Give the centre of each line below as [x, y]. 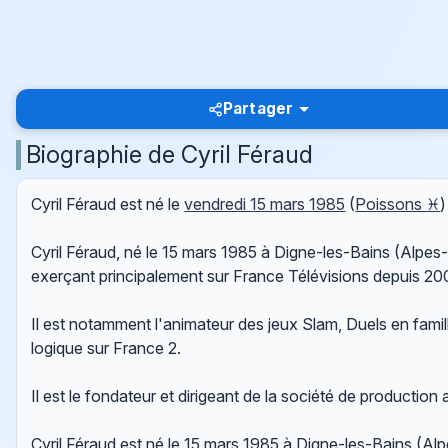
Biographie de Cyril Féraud [169, 154]
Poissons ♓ [398, 204]
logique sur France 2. [106, 348]
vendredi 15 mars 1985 [265, 204]
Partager [258, 109]
